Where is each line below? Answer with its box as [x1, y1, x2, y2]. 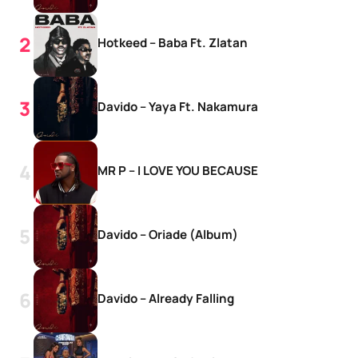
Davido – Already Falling [97, 289, 234, 307]
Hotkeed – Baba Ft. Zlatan [97, 34, 248, 51]
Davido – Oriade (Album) [97, 225, 238, 243]
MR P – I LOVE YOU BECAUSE [97, 161, 258, 179]
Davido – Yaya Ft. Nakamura [97, 97, 258, 115]
